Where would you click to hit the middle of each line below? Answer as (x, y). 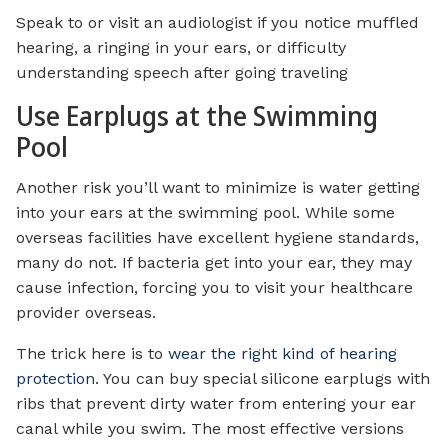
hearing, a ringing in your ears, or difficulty (181, 48)
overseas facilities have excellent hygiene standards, (217, 237)
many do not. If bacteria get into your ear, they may (214, 262)
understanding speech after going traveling (182, 73)
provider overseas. (86, 312)
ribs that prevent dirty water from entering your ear (216, 403)
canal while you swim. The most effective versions (210, 428)
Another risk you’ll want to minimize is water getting (218, 187)
